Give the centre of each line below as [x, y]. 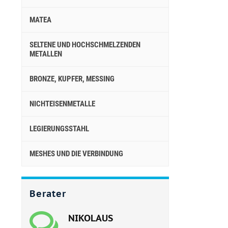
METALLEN [46, 54]
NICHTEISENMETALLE [62, 104]
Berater [48, 194]
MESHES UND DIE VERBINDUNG [76, 154]
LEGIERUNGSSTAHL [59, 129]
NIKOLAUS [91, 218]
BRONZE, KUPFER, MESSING [72, 79]
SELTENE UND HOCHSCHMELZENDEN [85, 45]
